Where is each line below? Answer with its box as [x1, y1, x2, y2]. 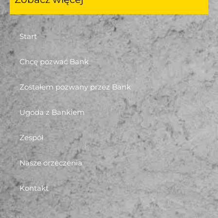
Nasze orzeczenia [19, 158, 82, 167]
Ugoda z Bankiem [19, 107, 85, 117]
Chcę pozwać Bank [19, 56, 89, 66]
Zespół [19, 132, 43, 142]
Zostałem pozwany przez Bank [19, 82, 131, 91]
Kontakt [19, 183, 49, 193]
